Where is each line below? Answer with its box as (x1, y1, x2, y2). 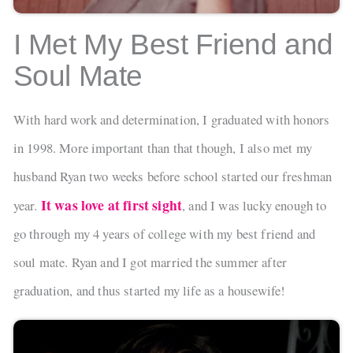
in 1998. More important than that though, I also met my (13, 138, 312, 157)
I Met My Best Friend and (13, 28, 333, 61)
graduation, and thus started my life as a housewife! (13, 281, 286, 299)
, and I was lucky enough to (182, 195, 327, 214)
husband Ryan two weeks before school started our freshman (13, 166, 333, 185)
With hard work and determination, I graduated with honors (13, 110, 330, 128)
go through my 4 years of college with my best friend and (13, 224, 316, 243)
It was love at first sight (40, 194, 183, 215)
